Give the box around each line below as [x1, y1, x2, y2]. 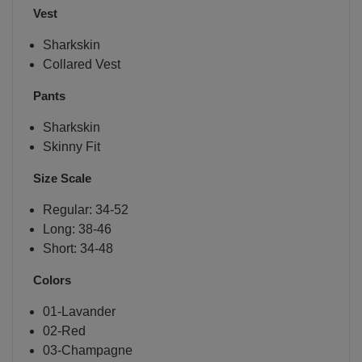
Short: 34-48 [42, 241, 113, 255]
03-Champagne [42, 343, 133, 357]
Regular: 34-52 [42, 202, 128, 217]
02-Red [42, 323, 86, 338]
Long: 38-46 [42, 221, 112, 236]
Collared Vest [42, 57, 120, 71]
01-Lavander [42, 304, 116, 318]
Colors [33, 272, 71, 287]
